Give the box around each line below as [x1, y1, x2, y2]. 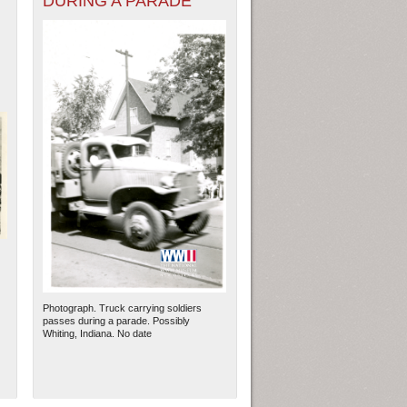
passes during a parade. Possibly [43, 315, 191, 327]
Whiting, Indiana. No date [43, 328, 153, 340]
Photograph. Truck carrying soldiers [43, 303, 203, 314]
